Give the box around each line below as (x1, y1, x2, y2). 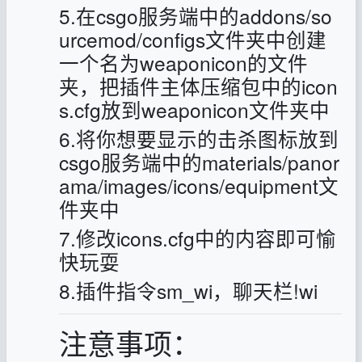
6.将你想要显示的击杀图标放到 (59, 124, 339, 153)
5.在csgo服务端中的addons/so (59, 2, 333, 30)
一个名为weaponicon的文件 (59, 48, 309, 77)
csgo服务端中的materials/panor (59, 148, 340, 176)
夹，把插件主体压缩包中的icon (59, 72, 339, 100)
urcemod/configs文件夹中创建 (59, 25, 327, 53)
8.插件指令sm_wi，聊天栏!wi (59, 276, 318, 305)
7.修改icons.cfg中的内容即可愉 (59, 224, 337, 252)
